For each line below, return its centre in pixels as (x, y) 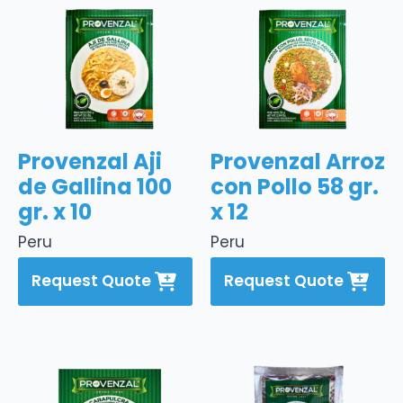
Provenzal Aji (90, 161)
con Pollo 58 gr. (295, 186)
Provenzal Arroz (298, 161)
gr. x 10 (55, 211)
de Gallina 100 (95, 186)
